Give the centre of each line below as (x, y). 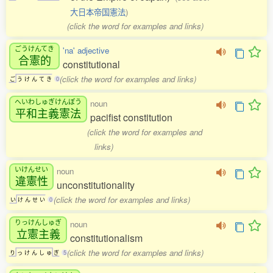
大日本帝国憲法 (98, 12)
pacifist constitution (131, 118)
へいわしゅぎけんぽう (48, 101)
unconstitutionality (96, 185)
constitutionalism (106, 238)
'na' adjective (86, 51)
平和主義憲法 (48, 112)
